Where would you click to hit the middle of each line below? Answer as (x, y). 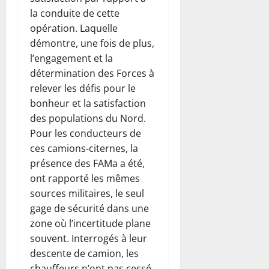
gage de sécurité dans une (89, 208)
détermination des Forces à (92, 73)
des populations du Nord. (88, 118)
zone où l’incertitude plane (90, 223)
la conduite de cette (75, 13)
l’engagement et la (71, 58)
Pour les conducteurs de (86, 133)
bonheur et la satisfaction (88, 103)
